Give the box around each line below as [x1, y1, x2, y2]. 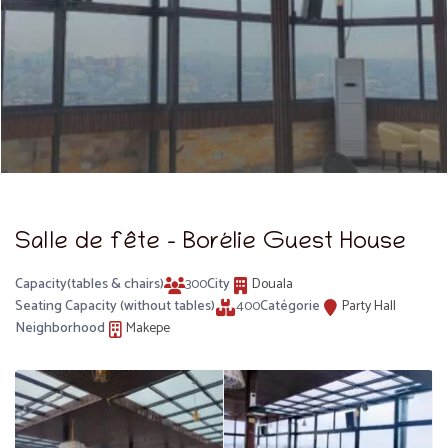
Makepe [126, 317, 171, 341]
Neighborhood [15, 317, 106, 341]
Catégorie [260, 295, 321, 319]
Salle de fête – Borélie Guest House [15, 230, 407, 258]
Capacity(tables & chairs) [15, 273, 165, 297]
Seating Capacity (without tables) [15, 295, 216, 319]
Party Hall [341, 295, 396, 319]
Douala [251, 273, 293, 297]
